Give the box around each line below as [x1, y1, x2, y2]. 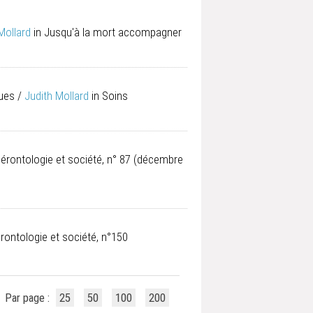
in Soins [92, 89, 128, 103]
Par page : [5, 291, 53, 305]
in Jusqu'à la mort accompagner [34, 25, 182, 39]
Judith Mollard [24, 89, 89, 103]
